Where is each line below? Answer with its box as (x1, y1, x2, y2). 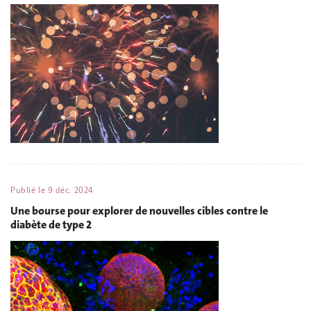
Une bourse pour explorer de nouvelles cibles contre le (10, 203, 268, 218)
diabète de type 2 (10, 217, 92, 232)
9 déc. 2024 (47, 184, 93, 196)
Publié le (10, 184, 48, 196)
